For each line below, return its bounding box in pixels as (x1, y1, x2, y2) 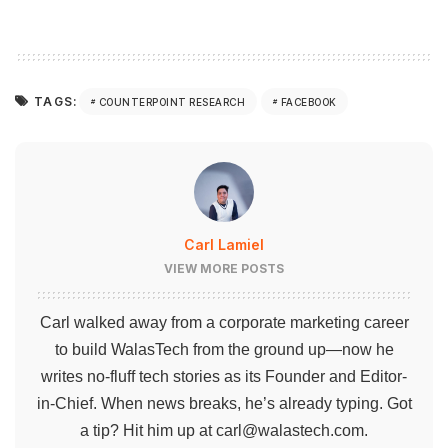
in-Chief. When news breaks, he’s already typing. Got (36, 395, 412, 413)
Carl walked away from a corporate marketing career (39, 314, 409, 332)
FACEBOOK (280, 95, 336, 108)
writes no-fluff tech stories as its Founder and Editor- (41, 368, 407, 386)
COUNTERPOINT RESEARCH (98, 95, 246, 108)
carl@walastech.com (216, 422, 364, 440)
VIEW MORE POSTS (164, 261, 284, 277)
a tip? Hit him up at (80, 422, 216, 440)
